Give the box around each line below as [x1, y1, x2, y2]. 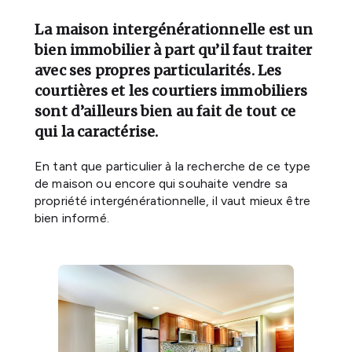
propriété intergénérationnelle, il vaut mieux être [35, 193, 311, 208]
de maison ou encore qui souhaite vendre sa [35, 176, 288, 191]
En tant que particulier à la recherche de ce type [35, 159, 310, 174]
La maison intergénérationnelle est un [35, 20, 313, 38]
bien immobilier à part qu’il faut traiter [35, 41, 313, 59]
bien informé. [35, 211, 109, 225]
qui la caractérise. [35, 123, 159, 141]
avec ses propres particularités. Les [35, 61, 282, 79]
